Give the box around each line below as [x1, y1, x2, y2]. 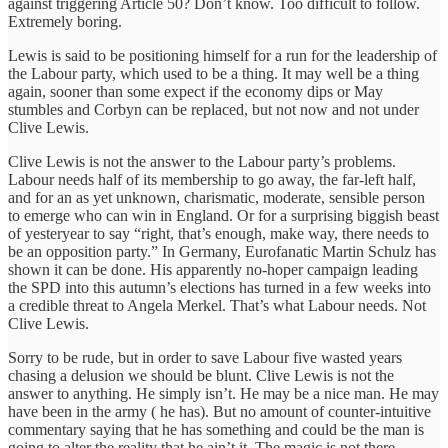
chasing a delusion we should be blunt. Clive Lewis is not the [8, 366, 394, 384]
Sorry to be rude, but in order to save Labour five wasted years [8, 348, 402, 366]
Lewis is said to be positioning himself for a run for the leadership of [8, 46, 437, 64]
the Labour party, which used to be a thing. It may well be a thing [8, 64, 419, 82]
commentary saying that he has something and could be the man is [8, 420, 424, 438]
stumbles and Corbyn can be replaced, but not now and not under [8, 100, 419, 118]
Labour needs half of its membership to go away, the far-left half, [8, 170, 416, 188]
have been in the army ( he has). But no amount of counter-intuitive [8, 402, 431, 420]
